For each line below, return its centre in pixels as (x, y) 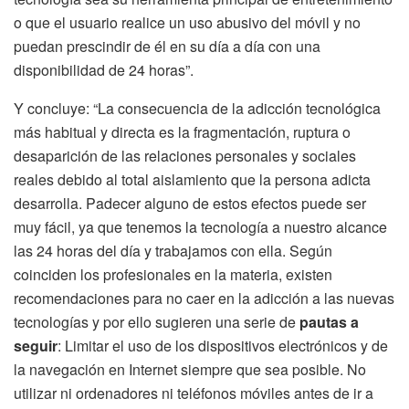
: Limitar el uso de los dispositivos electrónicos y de (223, 345)
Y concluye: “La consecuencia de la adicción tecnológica (197, 108)
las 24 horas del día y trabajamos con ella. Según (173, 250)
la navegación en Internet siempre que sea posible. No (190, 369)
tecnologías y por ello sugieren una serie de (155, 321)
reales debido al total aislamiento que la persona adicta (192, 179)
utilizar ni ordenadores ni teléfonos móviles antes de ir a (194, 393)
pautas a (327, 321)
